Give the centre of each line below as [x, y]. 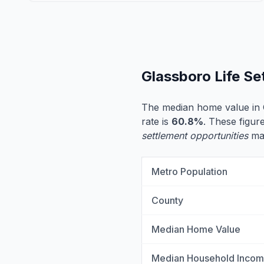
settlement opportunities [195, 136]
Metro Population [189, 171]
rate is [156, 121]
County [167, 200]
